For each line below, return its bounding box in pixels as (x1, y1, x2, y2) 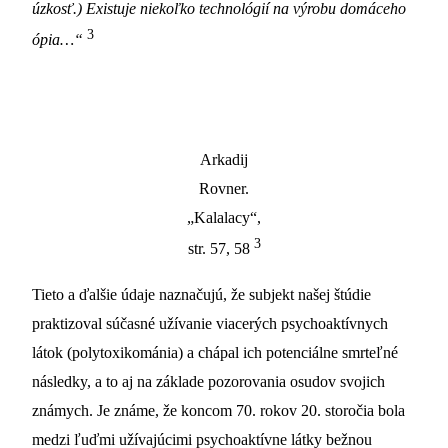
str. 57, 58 (187, 239, 254, 259)
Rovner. (199, 179, 249, 199)
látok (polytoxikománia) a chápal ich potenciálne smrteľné (32, 343, 398, 363)
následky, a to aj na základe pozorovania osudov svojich (32, 372, 385, 392)
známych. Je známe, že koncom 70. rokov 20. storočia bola (32, 401, 405, 421)
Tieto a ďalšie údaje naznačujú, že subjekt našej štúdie (32, 285, 371, 305)
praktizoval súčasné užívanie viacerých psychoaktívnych (32, 314, 388, 334)
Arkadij (200, 150, 248, 170)
